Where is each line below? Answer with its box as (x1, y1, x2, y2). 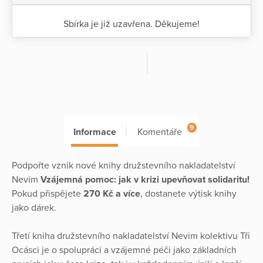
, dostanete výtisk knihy (140, 187, 237, 200)
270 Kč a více (83, 187, 140, 200)
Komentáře (137, 126, 182, 139)
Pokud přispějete (12, 187, 83, 200)
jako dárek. (12, 201, 56, 214)
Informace (73, 126, 116, 139)
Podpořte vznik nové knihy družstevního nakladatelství (12, 159, 235, 171)
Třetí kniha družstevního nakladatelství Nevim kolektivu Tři (12, 230, 250, 242)
